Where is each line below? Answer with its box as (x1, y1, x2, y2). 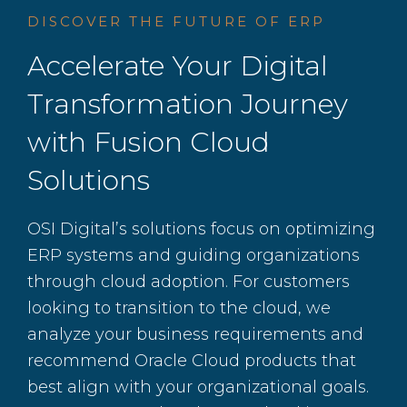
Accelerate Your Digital (27, 49, 328, 83)
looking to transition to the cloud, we (27, 298, 331, 318)
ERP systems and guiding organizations (27, 245, 360, 265)
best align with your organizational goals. (27, 377, 369, 397)
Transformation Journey (27, 87, 348, 121)
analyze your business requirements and (27, 324, 363, 344)
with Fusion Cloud (27, 125, 270, 159)
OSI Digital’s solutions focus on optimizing (27, 219, 375, 239)
